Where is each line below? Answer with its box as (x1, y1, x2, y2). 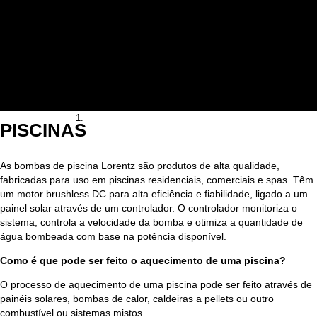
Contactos (28, 89, 70, 100)
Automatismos (57, 4, 116, 15)
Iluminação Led (57, 47, 119, 57)
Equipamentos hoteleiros (57, 33, 158, 43)
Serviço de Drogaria (57, 61, 137, 71)
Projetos (28, 75, 62, 86)
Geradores (57, 18, 99, 29)
